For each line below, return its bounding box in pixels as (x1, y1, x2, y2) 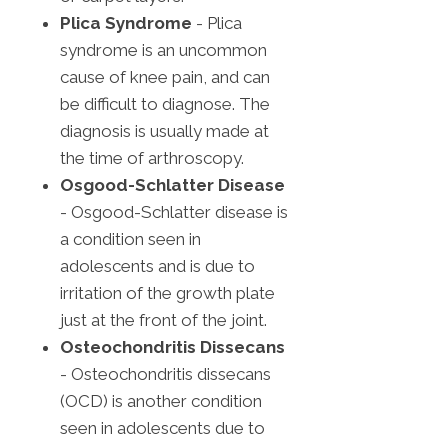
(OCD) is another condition (60, 391, 262, 412)
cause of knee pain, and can (60, 67, 270, 88)
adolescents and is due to (60, 256, 255, 277)
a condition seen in (60, 229, 201, 250)
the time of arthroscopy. (60, 148, 244, 169)
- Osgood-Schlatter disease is (60, 202, 288, 223)
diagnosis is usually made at (60, 121, 269, 142)
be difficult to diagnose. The (60, 94, 270, 115)
